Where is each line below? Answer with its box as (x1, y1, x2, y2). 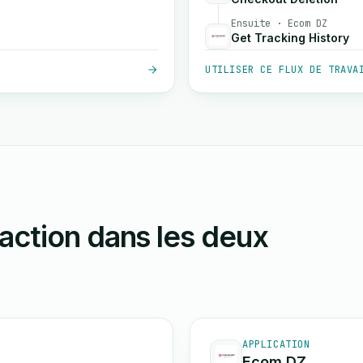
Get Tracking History (231, 31, 349, 45)
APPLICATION (242, 338, 310, 351)
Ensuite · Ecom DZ (231, 17, 327, 30)
